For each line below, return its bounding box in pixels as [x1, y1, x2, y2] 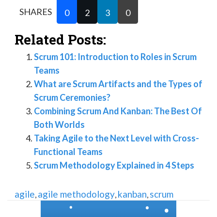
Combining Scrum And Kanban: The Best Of [34, 106, 202, 117]
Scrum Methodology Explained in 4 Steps [34, 160, 194, 171]
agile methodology [38, 188, 115, 200]
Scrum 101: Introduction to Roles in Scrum [34, 51, 197, 62]
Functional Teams [34, 146, 103, 157]
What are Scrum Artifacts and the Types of [34, 78, 202, 90]
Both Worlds [34, 119, 85, 130]
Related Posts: [15, 31, 106, 49]
